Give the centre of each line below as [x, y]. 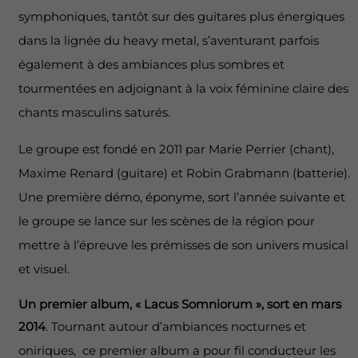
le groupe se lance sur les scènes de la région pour [166, 221]
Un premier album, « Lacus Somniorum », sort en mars [179, 304]
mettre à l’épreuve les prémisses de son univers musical [183, 245]
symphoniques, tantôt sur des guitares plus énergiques [181, 17]
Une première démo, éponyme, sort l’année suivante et [181, 197]
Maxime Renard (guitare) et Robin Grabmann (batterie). [184, 173]
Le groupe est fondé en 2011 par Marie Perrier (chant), [176, 149]
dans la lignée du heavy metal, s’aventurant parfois [168, 41]
